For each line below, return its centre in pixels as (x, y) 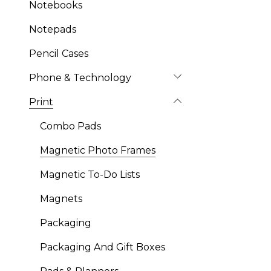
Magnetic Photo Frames (98, 150)
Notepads (53, 29)
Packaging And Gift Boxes (103, 247)
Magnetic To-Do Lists (90, 175)
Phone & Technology (80, 78)
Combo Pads (70, 126)
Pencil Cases (59, 54)
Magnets (61, 199)
